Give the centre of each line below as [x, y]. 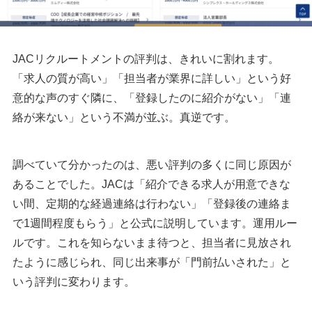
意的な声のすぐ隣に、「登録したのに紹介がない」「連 [152, 97]
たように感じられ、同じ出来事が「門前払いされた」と [152, 262]
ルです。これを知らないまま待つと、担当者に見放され [152, 242]
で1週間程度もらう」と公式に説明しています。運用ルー [155, 223]
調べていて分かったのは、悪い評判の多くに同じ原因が [152, 164]
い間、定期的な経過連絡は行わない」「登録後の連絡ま [152, 203]
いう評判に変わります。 [74, 281]
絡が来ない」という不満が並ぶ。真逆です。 [124, 117]
